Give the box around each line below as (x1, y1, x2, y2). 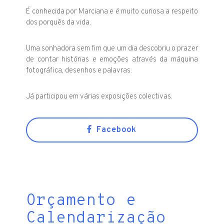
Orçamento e (26, 190, 136, 211)
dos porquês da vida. (26, 17, 91, 27)
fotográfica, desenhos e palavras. (26, 65, 132, 75)
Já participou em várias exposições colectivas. (26, 91, 173, 101)
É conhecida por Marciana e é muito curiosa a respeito (26, 6, 198, 16)
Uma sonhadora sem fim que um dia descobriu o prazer (26, 43, 198, 53)
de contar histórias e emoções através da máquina (26, 54, 198, 64)
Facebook (91, 124, 137, 135)
